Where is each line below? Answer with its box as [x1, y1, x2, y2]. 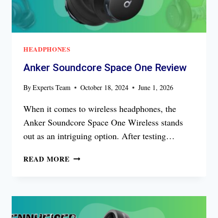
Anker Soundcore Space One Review [23, 62, 187, 74]
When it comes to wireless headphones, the [23, 103, 176, 115]
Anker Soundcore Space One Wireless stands [23, 116, 183, 128]
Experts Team [33, 83, 71, 92]
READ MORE [23, 154, 70, 164]
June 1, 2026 [138, 83, 174, 92]
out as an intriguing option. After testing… [23, 130, 175, 142]
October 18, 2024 [80, 83, 129, 92]
